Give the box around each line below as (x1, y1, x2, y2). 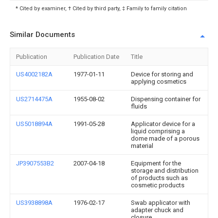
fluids (131, 103, 147, 110)
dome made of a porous (131, 135, 200, 142)
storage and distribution (131, 167, 199, 174)
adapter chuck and (131, 206, 183, 214)
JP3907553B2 (16, 160, 54, 167)
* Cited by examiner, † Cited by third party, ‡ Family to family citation (16, 5, 187, 12)
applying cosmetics (131, 78, 186, 85)
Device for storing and (131, 71, 193, 78)
